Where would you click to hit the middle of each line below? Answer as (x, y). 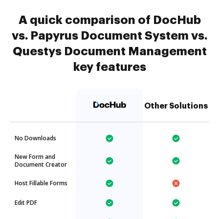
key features (109, 67)
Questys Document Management (109, 51)
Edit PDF (26, 203)
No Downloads (35, 138)
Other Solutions (176, 106)
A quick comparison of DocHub (109, 20)
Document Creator (41, 164)
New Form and (35, 157)
